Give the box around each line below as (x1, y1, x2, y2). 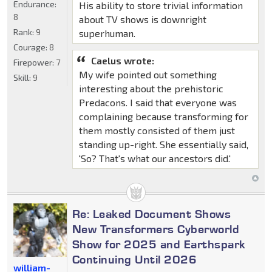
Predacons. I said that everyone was (78, 96, 237, 108)
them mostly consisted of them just (78, 124, 235, 136)
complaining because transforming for (78, 110, 248, 122)
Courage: (13, 41, 49, 52)
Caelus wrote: (90, 54, 154, 66)
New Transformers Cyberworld (72, 221, 240, 236)
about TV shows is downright (78, 13, 206, 25)
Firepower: (13, 56, 56, 67)
